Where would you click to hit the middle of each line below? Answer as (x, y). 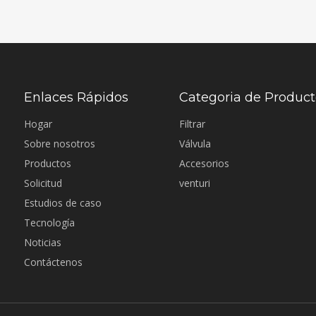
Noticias (43, 242)
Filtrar (192, 124)
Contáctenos (53, 262)
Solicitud (43, 183)
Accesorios (204, 163)
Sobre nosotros (60, 144)
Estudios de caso (63, 203)
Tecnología (49, 223)
